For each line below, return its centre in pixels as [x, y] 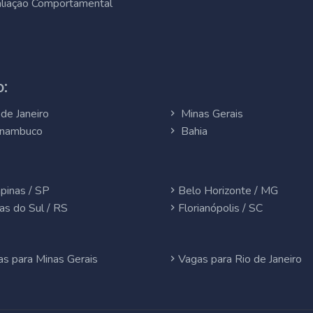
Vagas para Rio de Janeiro [240, 259]
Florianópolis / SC [220, 208]
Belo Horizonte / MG [228, 191]
